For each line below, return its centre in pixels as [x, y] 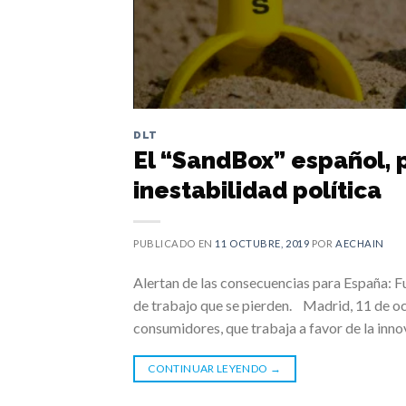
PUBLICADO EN [174, 243]
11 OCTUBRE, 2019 [262, 243]
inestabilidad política [257, 190]
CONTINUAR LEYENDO [209, 368]
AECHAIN [360, 243]
